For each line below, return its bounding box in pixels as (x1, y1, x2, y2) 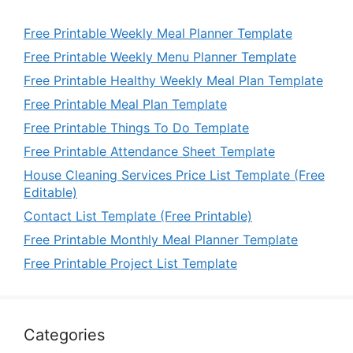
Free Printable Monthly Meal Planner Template (24, 232, 298, 248)
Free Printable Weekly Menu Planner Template (24, 49, 296, 65)
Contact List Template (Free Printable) (24, 208, 252, 225)
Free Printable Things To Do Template (24, 120, 249, 136)
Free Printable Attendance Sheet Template (24, 143, 275, 160)
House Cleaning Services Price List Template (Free (24, 167, 325, 184)
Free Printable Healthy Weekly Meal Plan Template (24, 72, 323, 89)
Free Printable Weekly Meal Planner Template (24, 25, 292, 42)
